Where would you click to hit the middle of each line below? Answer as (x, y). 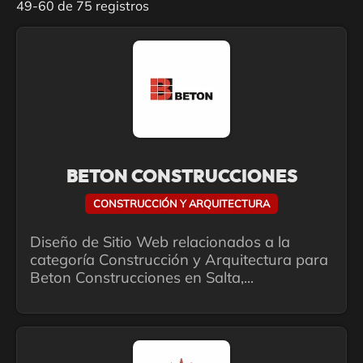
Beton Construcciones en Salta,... (142, 278)
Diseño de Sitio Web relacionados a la (160, 242)
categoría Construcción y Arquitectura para (179, 260)
